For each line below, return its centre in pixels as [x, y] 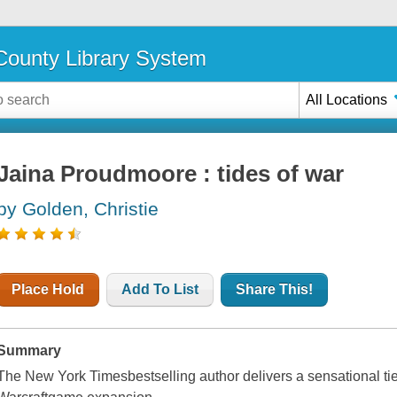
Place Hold [48, 290]
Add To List [160, 290]
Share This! [275, 290]
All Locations [347, 99]
